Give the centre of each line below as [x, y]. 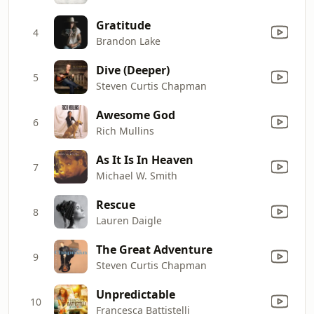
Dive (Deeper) [133, 70]
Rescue [116, 204]
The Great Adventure [154, 249]
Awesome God [136, 115]
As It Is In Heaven [145, 159]
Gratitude [123, 25]
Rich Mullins [125, 130]
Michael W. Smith [137, 175]
